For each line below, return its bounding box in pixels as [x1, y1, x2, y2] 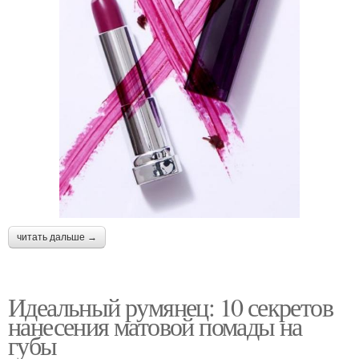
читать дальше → [17, 232, 97, 244]
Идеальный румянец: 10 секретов [8, 289, 333, 325]
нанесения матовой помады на [8, 309, 302, 344]
